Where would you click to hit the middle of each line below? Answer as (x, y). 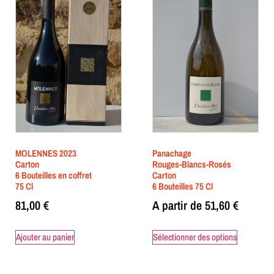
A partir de (177, 206)
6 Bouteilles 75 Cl (183, 186)
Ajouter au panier (45, 237)
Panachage (172, 153)
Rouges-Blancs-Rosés (192, 164)
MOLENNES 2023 (46, 153)
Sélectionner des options (195, 237)
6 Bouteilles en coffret (54, 175)
